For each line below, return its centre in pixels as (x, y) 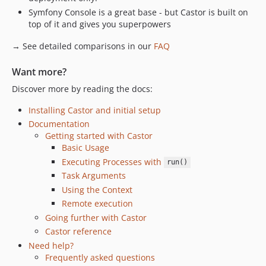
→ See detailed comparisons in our (83, 46)
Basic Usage (85, 148)
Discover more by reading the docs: (82, 88)
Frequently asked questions (100, 257)
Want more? (39, 72)
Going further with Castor (96, 217)
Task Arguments (94, 176)
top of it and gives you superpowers (100, 24)
